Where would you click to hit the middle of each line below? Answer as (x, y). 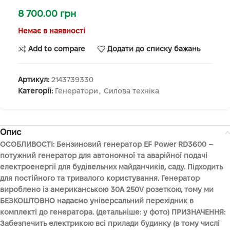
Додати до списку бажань (154, 49)
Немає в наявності (52, 31)
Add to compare (56, 49)
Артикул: (35, 79)
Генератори (76, 91)
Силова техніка (131, 91)
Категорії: (35, 91)
